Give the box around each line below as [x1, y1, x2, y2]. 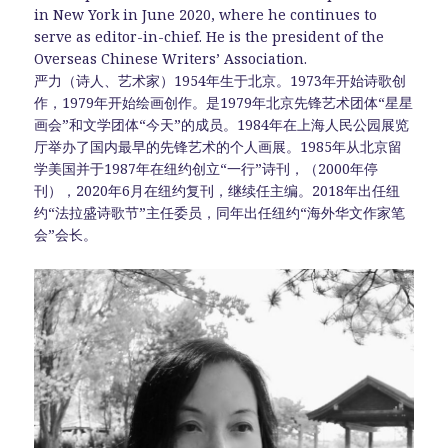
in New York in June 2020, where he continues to [34, 5, 378, 25]
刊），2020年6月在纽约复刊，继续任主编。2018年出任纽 [34, 181, 401, 201]
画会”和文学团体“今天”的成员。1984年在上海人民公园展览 [34, 115, 410, 135]
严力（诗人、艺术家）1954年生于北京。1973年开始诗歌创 [34, 71, 407, 91]
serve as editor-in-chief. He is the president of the [34, 27, 385, 47]
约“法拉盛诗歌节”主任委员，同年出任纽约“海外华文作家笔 [34, 203, 406, 223]
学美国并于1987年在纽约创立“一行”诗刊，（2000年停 [34, 159, 379, 179]
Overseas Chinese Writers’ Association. [34, 49, 308, 69]
